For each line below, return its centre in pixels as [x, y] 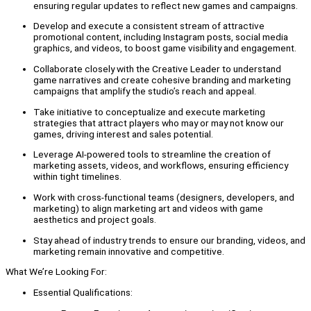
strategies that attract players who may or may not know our [159, 123]
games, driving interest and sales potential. [123, 134]
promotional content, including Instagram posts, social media [161, 37]
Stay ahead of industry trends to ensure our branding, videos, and [169, 240]
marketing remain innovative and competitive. [129, 251]
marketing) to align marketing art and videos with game [148, 209]
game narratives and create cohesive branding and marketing [162, 80]
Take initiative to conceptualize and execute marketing [149, 111]
